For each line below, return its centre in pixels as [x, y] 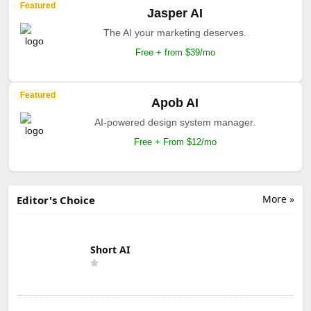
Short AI [110, 249]
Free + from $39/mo [175, 52]
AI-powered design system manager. [175, 122]
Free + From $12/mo [175, 142]
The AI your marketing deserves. [175, 32]
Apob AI [175, 102]
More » [278, 199]
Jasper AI [175, 13]
